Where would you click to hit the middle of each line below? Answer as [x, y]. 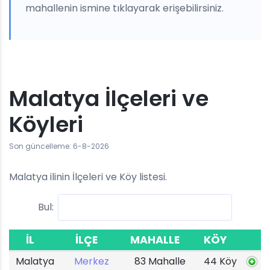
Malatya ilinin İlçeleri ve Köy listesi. [88, 177]
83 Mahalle [160, 261]
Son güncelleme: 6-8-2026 [59, 146]
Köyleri [46, 124]
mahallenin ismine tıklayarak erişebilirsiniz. [124, 8]
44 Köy [220, 261]
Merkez [91, 261]
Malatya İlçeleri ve [109, 99]
